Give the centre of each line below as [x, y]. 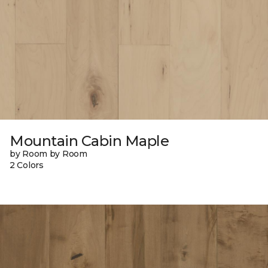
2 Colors [27, 165]
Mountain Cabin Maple [89, 141]
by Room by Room [48, 153]
